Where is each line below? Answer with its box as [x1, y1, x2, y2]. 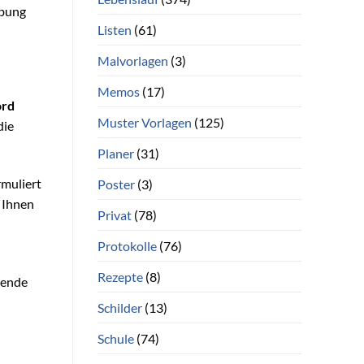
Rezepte [97, 268, 143, 284]
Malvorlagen [97, 52, 168, 68]
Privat [97, 206, 132, 223]
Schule [97, 330, 134, 346]
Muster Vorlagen [97, 114, 192, 130]
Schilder [97, 299, 142, 315]
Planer [97, 145, 134, 161]
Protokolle [97, 237, 157, 253]
